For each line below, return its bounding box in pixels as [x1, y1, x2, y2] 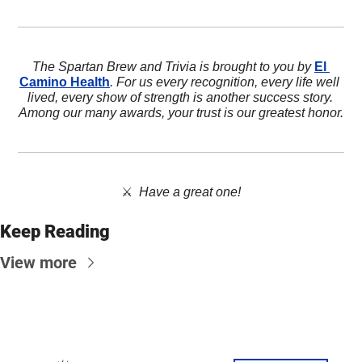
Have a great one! [139, 184, 241, 199]
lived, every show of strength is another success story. [27, 90, 333, 104]
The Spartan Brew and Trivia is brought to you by [32, 59, 314, 74]
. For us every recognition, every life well [110, 74, 339, 89]
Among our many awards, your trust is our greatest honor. [19, 105, 343, 120]
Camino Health [19, 74, 110, 89]
